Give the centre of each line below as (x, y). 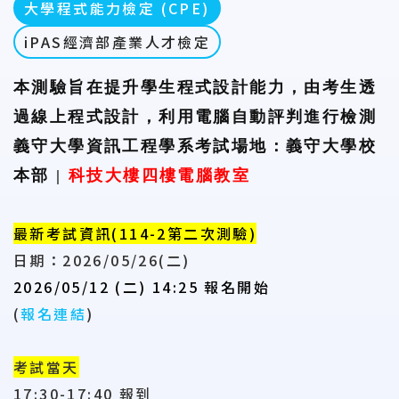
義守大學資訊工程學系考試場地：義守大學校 (195, 146)
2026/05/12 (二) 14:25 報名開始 (142, 287)
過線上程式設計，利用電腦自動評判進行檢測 (195, 117)
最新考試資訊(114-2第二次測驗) (135, 233)
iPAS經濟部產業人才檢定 (118, 42)
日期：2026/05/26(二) (102, 260)
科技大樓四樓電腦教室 (159, 175)
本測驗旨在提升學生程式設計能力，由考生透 (195, 87)
